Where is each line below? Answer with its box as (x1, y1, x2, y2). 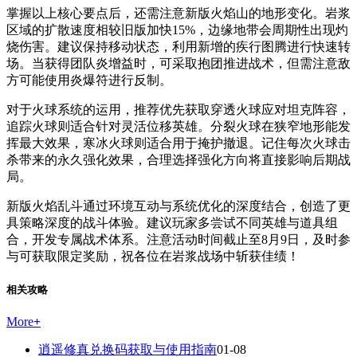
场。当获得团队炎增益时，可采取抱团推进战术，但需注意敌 (6, 56, 351, 70)
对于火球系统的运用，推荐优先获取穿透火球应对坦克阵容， (6, 102, 351, 116)
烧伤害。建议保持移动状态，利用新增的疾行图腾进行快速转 (6, 39, 351, 53)
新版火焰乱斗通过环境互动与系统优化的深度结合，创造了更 (6, 198, 351, 213)
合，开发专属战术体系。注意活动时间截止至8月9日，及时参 (6, 232, 351, 246)
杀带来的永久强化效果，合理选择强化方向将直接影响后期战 (6, 152, 351, 167)
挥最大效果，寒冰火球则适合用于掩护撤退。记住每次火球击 (6, 135, 351, 150)
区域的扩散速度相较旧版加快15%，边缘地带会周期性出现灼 (6, 22, 348, 37)
